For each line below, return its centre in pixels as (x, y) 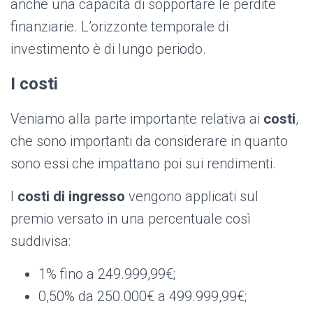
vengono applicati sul (192, 197)
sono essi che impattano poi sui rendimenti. (143, 164)
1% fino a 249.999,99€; (107, 274)
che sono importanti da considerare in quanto (149, 141)
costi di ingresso (71, 197)
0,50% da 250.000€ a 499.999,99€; (143, 297)
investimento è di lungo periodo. (108, 49)
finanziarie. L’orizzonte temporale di (119, 27)
